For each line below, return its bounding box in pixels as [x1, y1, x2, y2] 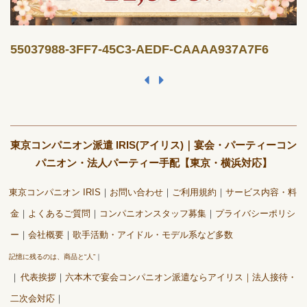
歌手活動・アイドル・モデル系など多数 [73, 230, 233, 241]
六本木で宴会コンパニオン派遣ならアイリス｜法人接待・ [65, 273, 297, 283]
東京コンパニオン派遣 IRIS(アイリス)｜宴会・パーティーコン [10, 139, 297, 151]
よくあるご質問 [28, 209, 90, 219]
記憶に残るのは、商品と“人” [9, 253, 95, 261]
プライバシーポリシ [215, 209, 295, 219]
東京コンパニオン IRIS [9, 188, 101, 198]
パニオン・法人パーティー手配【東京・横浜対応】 [35, 157, 272, 169]
